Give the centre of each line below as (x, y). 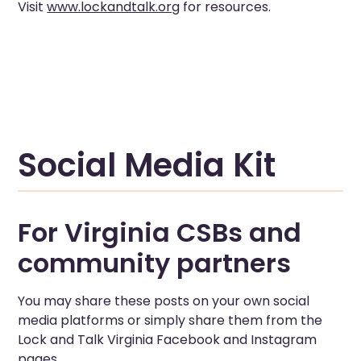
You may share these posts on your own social (164, 301)
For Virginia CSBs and (160, 233)
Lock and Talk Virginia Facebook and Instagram (168, 340)
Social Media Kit (147, 165)
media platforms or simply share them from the (170, 321)
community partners (155, 263)
